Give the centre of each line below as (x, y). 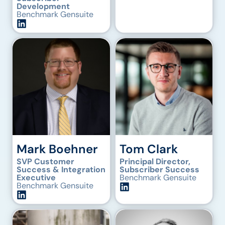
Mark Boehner (58, 149)
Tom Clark (148, 149)
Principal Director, (155, 162)
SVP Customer (46, 161)
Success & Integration (61, 169)
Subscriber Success (159, 170)
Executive (36, 177)
